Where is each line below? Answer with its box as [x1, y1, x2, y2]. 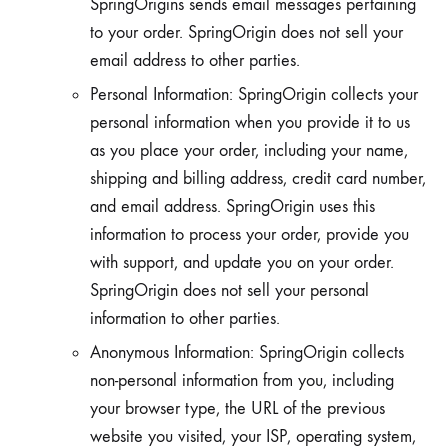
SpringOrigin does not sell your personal [90, 280, 369, 301]
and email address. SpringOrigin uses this [90, 196, 375, 217]
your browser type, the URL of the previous [90, 398, 385, 419]
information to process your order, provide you [90, 224, 409, 245]
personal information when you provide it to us [90, 112, 410, 133]
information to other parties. [90, 308, 280, 329]
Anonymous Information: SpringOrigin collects [90, 342, 404, 363]
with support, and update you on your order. [90, 252, 394, 273]
